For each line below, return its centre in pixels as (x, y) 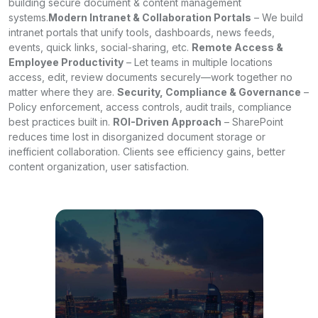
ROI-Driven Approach (167, 122)
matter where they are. (63, 92)
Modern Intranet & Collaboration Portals (150, 18)
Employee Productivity (66, 62)
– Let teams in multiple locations (198, 62)
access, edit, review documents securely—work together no (150, 77)
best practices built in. (61, 122)
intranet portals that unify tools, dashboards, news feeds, (142, 33)
